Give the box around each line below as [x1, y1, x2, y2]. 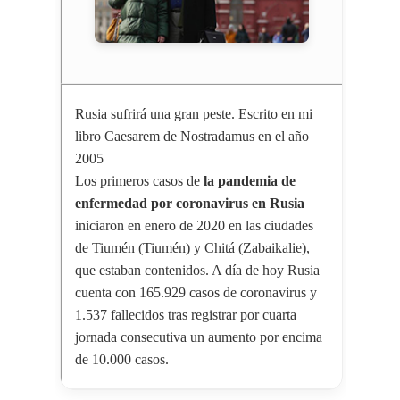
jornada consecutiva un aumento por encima [74, 329, 322, 346]
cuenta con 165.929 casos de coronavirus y [74, 285, 317, 301]
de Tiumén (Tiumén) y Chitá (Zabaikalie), [74, 240, 310, 256]
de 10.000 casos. [74, 352, 169, 368]
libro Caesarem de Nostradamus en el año [74, 129, 309, 145]
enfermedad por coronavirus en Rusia [74, 196, 304, 212]
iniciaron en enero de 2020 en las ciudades [74, 218, 313, 234]
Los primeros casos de [74, 173, 204, 189]
